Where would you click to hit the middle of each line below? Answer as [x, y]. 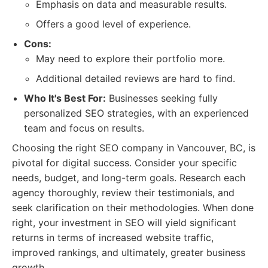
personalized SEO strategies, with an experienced [136, 113]
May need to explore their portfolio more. [130, 59]
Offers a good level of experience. [113, 24]
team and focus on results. [84, 128]
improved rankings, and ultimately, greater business [129, 252]
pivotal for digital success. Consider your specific [124, 163]
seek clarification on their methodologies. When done [133, 208]
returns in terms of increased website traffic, [113, 237]
